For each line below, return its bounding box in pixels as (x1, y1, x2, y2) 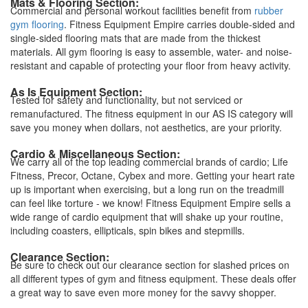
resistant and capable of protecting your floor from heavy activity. (10, 58, 291, 72)
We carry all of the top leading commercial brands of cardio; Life (10, 154, 288, 168)
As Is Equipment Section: (10, 83, 142, 100)
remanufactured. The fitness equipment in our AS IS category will (10, 106, 293, 120)
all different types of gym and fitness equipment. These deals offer (10, 271, 296, 285)
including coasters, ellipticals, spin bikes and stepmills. (10, 223, 245, 237)
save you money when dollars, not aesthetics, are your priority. (10, 120, 282, 134)
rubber (254, 3, 283, 17)
